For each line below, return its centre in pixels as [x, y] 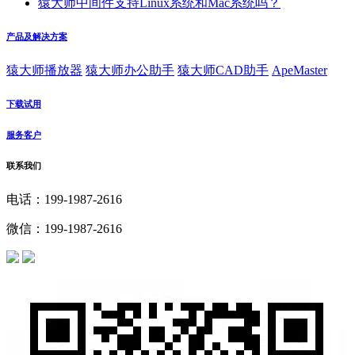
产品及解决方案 [37, 37]
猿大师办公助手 [130, 71]
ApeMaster [300, 71]
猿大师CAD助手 [223, 71]
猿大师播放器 [44, 71]
